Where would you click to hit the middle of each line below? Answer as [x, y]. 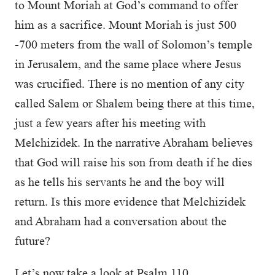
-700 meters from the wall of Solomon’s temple [134, 44]
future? [34, 241]
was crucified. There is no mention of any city [130, 83]
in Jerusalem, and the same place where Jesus [128, 64]
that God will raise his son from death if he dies [134, 162]
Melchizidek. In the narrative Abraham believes [134, 142]
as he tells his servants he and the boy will [120, 182]
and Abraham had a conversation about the [121, 221]
